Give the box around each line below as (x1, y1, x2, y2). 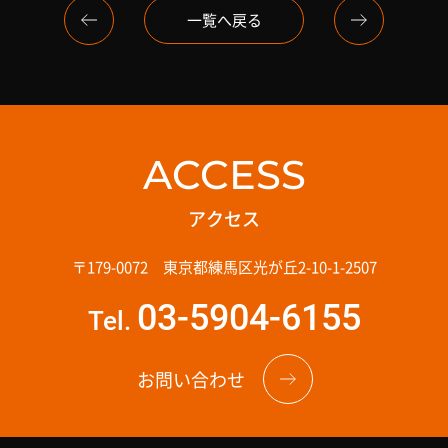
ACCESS (142, 150, 306, 200)
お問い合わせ (137, 366, 245, 393)
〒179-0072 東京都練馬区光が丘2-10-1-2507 (71, 256, 377, 278)
